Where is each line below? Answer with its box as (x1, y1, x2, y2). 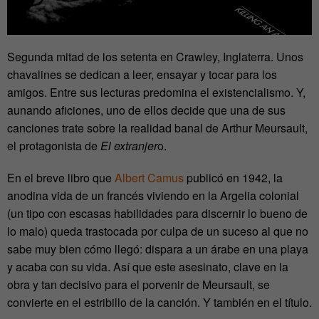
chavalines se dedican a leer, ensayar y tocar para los (7, 66, 277, 83)
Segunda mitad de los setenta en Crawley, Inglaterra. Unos (7, 48, 303, 65)
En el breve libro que (7, 169, 115, 186)
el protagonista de (7, 137, 100, 154)
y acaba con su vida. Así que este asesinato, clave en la (7, 258, 288, 275)
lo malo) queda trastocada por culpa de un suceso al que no (7, 222, 308, 239)
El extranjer (100, 137, 157, 154)
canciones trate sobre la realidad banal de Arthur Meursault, (7, 119, 308, 136)
